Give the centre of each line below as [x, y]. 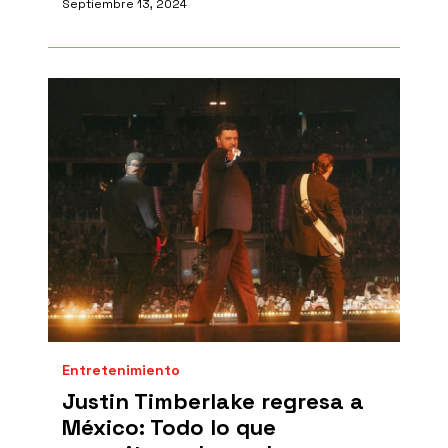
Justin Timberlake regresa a [213, 401]
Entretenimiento [121, 370]
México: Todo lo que [169, 427]
